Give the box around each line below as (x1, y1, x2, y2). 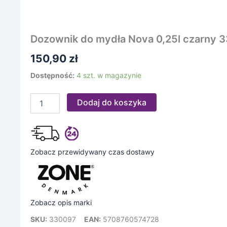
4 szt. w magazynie (77, 70, 141, 80)
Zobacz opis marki (30, 198, 92, 207)
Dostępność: (30, 70, 74, 80)
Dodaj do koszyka (77, 97, 147, 108)
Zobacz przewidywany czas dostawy (30, 147, 155, 157)
